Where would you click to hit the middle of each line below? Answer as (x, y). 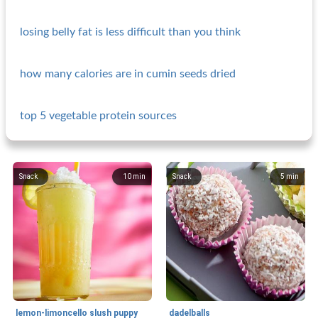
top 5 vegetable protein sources (98, 116)
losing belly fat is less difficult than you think (130, 32)
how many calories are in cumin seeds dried (128, 74)
